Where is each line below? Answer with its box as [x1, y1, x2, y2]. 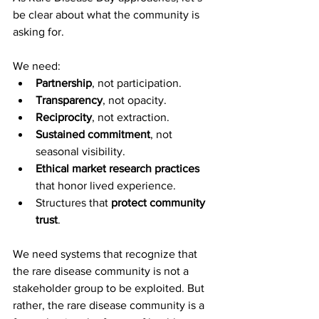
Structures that [36, 196, 111, 209]
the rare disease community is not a [13, 264, 192, 277]
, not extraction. [92, 110, 169, 123]
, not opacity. [103, 93, 167, 106]
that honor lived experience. [36, 179, 176, 192]
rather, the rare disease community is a [13, 298, 207, 311]
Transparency [36, 93, 103, 106]
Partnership [36, 76, 92, 89]
